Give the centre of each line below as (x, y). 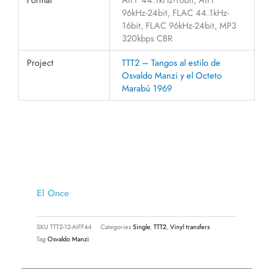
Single (141, 226)
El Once (53, 193)
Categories (116, 226)
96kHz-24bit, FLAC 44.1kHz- (175, 12)
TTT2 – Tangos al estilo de (171, 62)
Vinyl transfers (190, 226)
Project (41, 62)
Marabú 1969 (147, 88)
